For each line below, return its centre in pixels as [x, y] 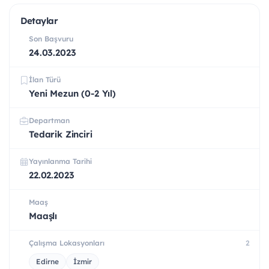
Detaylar [39, 21]
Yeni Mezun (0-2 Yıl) [72, 94]
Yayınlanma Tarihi [60, 162]
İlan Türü [45, 80]
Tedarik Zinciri [61, 134]
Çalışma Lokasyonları [67, 243]
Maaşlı [43, 216]
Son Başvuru [51, 39]
